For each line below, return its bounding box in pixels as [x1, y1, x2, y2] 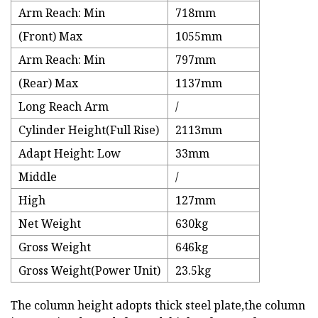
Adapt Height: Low [18, 146, 121, 162]
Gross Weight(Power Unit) [18, 263, 160, 279]
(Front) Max [18, 28, 82, 45]
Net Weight [18, 216, 81, 232]
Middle [18, 169, 57, 185]
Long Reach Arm [18, 99, 109, 115]
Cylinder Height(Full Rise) [18, 122, 159, 138]
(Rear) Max [18, 75, 78, 92]
